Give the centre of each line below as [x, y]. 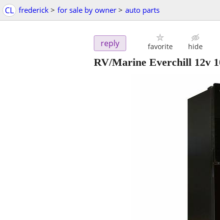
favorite [160, 47]
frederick [34, 10]
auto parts [142, 10]
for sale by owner [87, 10]
